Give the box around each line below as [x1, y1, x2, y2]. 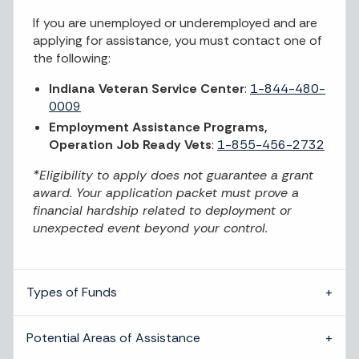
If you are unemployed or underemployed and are [33, 14, 317, 31]
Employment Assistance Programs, [49, 119, 268, 135]
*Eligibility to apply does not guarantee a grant [33, 167, 313, 184]
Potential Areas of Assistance [26, 329, 200, 346]
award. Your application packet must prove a [33, 184, 299, 201]
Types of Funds [26, 284, 117, 301]
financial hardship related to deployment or [33, 202, 292, 219]
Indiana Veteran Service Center [49, 80, 244, 97]
